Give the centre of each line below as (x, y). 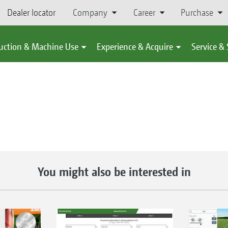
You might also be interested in (114, 172)
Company (90, 12)
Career (144, 12)
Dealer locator (31, 12)
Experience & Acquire (135, 47)
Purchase (197, 12)
